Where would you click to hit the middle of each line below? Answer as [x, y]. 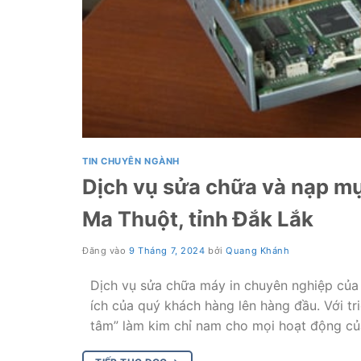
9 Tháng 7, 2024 [167, 250]
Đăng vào [106, 250]
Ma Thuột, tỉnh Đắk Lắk [198, 218]
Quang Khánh [258, 250]
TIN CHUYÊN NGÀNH [131, 162]
